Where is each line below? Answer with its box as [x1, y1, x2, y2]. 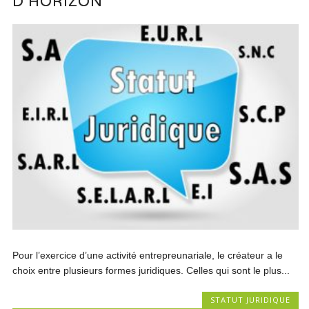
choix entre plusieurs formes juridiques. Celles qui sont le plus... [12, 264, 290, 276]
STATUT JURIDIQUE [210, 294, 290, 305]
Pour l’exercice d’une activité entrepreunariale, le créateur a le [12, 249, 283, 261]
